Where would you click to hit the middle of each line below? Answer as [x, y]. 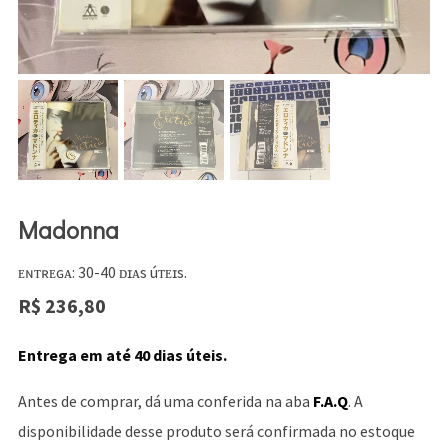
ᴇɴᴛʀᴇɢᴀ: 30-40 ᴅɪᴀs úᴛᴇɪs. [102, 272]
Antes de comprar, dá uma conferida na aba [165, 401]
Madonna [68, 230]
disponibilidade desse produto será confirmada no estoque [216, 431]
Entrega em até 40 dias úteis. [122, 355]
